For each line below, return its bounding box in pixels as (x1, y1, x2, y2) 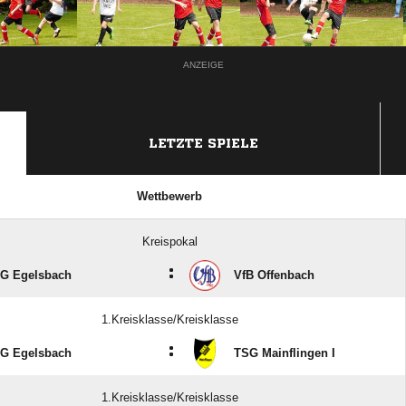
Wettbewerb (136, 189, 202, 203)
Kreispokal (141, 235, 198, 248)
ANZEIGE (182, 60, 224, 70)
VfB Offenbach (234, 268, 314, 282)
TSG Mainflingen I (234, 346, 335, 360)
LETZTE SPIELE (149, 137, 258, 150)
